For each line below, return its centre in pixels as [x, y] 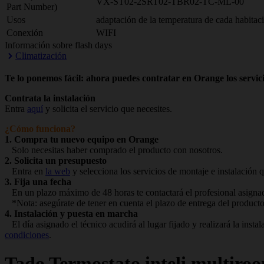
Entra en [25, 171]
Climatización [41, 56]
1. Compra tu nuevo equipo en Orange [82, 139]
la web [58, 171]
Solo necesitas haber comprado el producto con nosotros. [114, 150]
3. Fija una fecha [38, 182]
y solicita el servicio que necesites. [108, 109]
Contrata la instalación [50, 98]
